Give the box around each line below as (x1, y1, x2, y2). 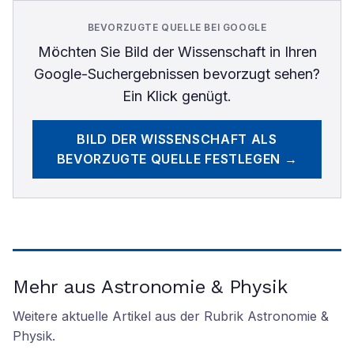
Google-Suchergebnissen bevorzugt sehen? (34, 66, 320, 82)
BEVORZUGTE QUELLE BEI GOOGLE (87, 21, 267, 33)
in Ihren (265, 43, 317, 60)
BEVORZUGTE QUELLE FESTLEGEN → (56, 151, 298, 167)
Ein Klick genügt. (122, 88, 232, 104)
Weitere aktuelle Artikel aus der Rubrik (13, 308, 247, 324)
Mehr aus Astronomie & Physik (13, 276, 288, 298)
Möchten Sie (37, 43, 124, 60)
